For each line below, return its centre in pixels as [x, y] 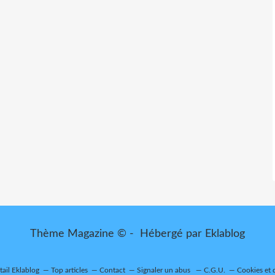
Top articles [69, 270]
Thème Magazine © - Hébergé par [118, 234]
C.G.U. [215, 270]
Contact [112, 270]
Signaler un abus [165, 270]
